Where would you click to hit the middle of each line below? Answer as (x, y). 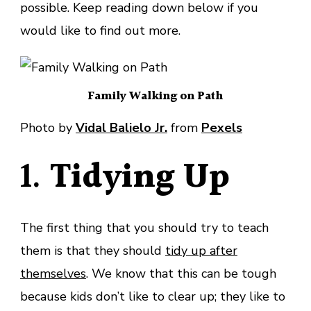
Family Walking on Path (155, 96)
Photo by (48, 127)
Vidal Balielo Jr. (121, 127)
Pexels (222, 127)
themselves (53, 273)
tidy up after (201, 250)
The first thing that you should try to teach (144, 227)
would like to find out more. (100, 31)
